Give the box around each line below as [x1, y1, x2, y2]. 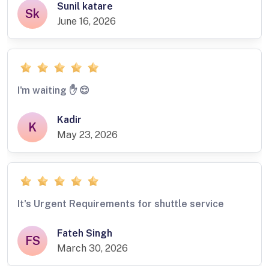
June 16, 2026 [57, 16, 116, 28]
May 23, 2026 [57, 129, 118, 141]
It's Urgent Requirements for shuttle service [17, 198, 224, 210]
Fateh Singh [57, 228, 112, 240]
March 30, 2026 [57, 243, 128, 255]
